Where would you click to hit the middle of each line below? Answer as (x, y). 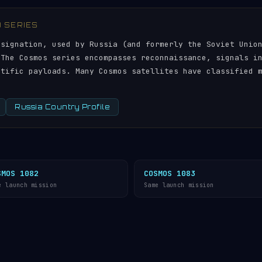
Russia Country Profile (62, 107)
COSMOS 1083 (170, 173)
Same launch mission (179, 185)
